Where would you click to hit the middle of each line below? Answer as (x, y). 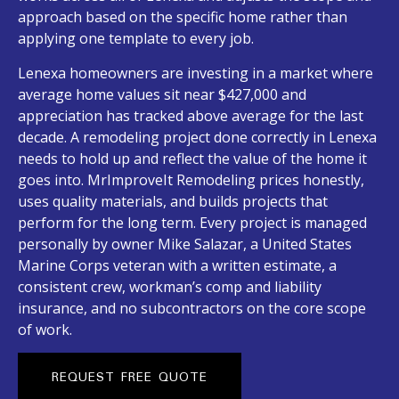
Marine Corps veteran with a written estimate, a (177, 265)
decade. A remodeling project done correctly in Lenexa (197, 137)
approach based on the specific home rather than (183, 17)
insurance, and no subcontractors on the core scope (192, 308)
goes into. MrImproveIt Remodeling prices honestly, (191, 179)
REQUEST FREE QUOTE (130, 377)
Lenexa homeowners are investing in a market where (195, 73)
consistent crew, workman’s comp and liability (170, 286)
